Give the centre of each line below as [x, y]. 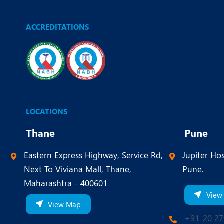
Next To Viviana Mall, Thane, [78, 169]
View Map [64, 205]
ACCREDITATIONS [57, 27]
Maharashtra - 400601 [66, 183]
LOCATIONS [47, 112]
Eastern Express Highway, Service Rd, [93, 155]
